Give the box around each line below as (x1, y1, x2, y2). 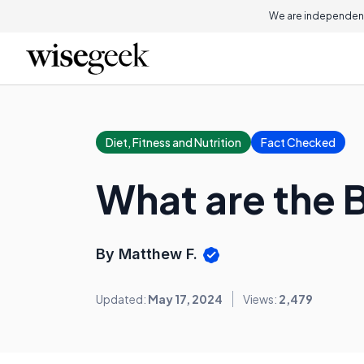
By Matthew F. (96, 245, 201, 262)
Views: (243, 292, 279, 307)
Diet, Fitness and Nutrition (106, 135, 241, 149)
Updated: (96, 292, 148, 307)
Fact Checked (261, 135, 336, 149)
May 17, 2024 (148, 292, 223, 307)
